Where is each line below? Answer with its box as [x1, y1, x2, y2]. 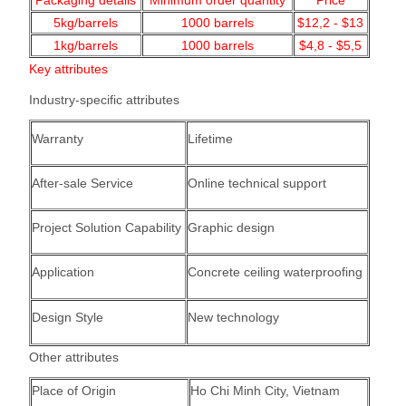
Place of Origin [31, 383, 116, 398]
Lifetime [187, 131, 233, 146]
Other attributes [28, 350, 119, 364]
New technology [187, 310, 279, 324]
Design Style [31, 310, 103, 324]
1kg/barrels [53, 38, 119, 53]
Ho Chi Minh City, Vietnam [189, 383, 340, 398]
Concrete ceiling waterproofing [187, 265, 362, 279]
